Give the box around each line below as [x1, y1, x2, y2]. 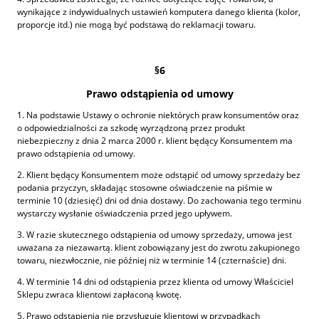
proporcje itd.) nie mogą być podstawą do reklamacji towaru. [17, 19, 256, 31]
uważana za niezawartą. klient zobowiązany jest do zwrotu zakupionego [17, 241, 300, 253]
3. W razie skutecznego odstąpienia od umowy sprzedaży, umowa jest [17, 228, 292, 241]
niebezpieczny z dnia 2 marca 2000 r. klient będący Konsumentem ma [17, 134, 293, 147]
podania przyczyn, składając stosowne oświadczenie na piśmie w [17, 181, 272, 194]
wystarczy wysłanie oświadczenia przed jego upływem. [17, 206, 232, 219]
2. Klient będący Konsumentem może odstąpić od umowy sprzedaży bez [17, 168, 300, 181]
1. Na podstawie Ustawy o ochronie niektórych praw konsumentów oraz [17, 108, 299, 121]
